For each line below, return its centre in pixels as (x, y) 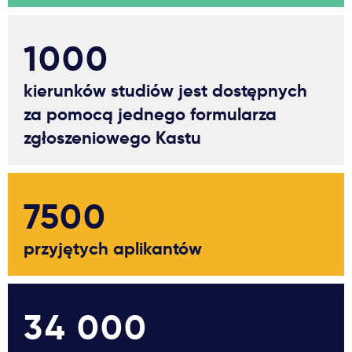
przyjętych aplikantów (113, 248)
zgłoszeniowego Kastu (112, 137)
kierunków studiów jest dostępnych (165, 90)
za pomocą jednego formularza (150, 114)
